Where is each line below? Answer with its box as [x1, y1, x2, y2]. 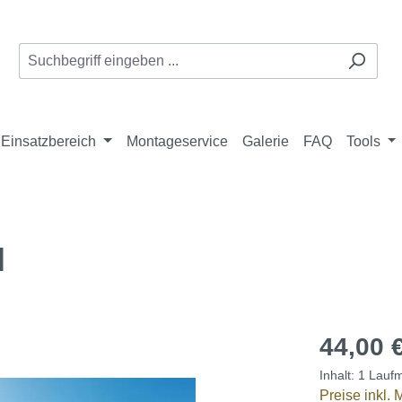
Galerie [241, 134, 289, 149]
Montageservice [126, 134, 228, 149]
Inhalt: [319, 368, 358, 382]
